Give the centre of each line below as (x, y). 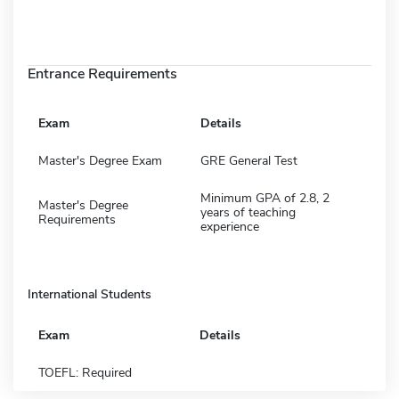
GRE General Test (249, 160)
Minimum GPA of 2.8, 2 (265, 198)
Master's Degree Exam (100, 160)
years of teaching (248, 212)
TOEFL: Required (85, 372)
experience (230, 226)
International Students (90, 294)
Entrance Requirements (102, 73)
